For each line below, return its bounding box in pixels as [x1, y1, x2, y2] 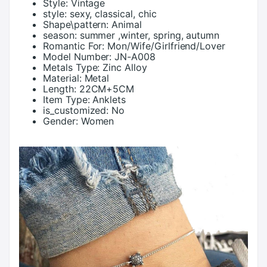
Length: [43, 83, 76, 95]
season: [43, 29, 77, 41]
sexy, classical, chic [69, 8, 157, 20]
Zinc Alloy [103, 61, 147, 73]
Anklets [92, 94, 126, 105]
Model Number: [43, 51, 112, 63]
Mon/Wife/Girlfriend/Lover [107, 40, 226, 52]
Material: [43, 72, 82, 84]
